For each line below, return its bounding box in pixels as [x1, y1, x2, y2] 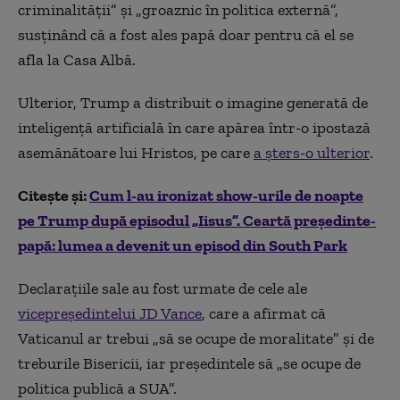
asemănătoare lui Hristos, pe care [18, 143, 254, 162]
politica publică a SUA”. [18, 379, 177, 398]
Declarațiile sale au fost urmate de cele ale [18, 279, 307, 298]
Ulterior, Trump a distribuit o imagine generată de [18, 93, 368, 112]
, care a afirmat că [202, 304, 326, 323]
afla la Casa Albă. [18, 50, 136, 70]
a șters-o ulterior [254, 143, 370, 162]
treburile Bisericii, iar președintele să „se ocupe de [18, 354, 361, 373]
